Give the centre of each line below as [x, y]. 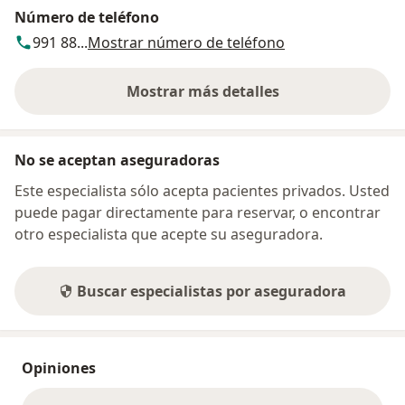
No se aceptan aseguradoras [117, 160]
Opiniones [59, 368]
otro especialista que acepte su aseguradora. [169, 235]
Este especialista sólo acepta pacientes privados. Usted [202, 191]
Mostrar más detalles [202, 92]
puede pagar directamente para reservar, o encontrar [198, 213]
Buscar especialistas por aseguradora [212, 292]
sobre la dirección [264, 101]
